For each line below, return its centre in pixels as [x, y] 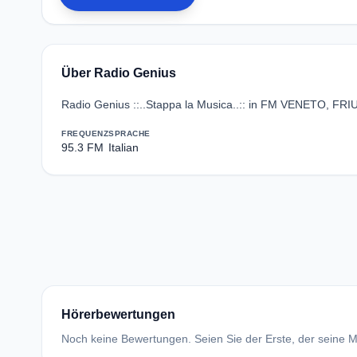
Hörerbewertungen [118, 314]
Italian [124, 147]
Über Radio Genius [119, 73]
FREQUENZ [85, 133]
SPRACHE [129, 133]
